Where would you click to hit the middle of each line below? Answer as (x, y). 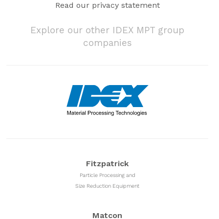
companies (107, 43)
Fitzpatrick (108, 164)
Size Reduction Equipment (108, 186)
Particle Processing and (107, 175)
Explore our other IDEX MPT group (108, 30)
